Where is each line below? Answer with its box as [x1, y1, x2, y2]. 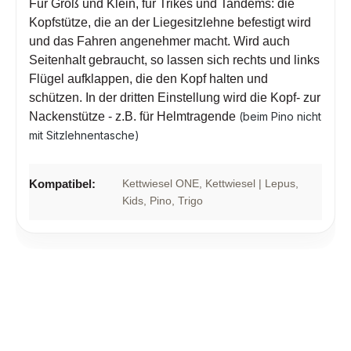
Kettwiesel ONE [122, 176, 199, 190]
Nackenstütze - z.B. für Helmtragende [29, 109, 239, 123]
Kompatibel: [29, 176, 96, 190]
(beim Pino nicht [239, 109, 321, 123]
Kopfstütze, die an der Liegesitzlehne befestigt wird [29, 15, 311, 29]
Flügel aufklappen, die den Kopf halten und [29, 71, 268, 85]
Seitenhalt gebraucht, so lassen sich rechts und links [29, 52, 320, 67]
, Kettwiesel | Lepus [199, 176, 295, 190]
